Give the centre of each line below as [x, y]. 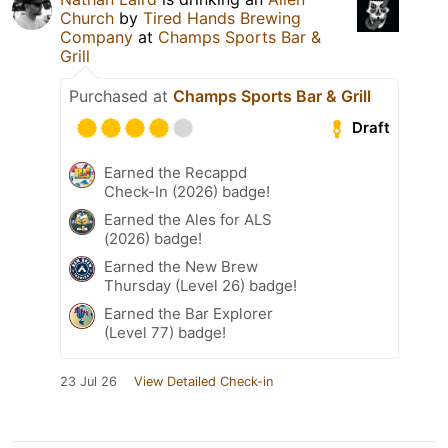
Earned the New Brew [181, 266]
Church [87, 17]
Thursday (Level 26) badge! [200, 285]
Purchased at [121, 95]
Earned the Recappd [175, 172]
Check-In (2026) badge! [187, 191]
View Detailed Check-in [203, 381]
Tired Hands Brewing [222, 17]
